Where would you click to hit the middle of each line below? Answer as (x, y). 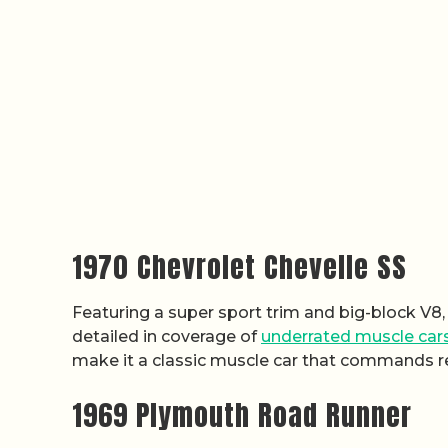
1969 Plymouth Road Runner (242, 414)
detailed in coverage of (166, 337)
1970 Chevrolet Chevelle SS (239, 267)
